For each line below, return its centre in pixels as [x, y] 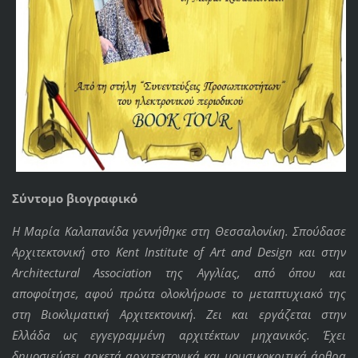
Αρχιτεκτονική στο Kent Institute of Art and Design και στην [179, 252]
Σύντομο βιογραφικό [74, 199]
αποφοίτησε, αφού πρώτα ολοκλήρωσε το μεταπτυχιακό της [179, 294]
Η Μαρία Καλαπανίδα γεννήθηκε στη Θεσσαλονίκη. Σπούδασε [179, 231]
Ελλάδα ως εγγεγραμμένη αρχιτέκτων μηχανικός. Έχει [179, 335]
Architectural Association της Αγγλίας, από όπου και [179, 273]
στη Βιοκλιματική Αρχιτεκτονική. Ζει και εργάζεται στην [179, 314]
